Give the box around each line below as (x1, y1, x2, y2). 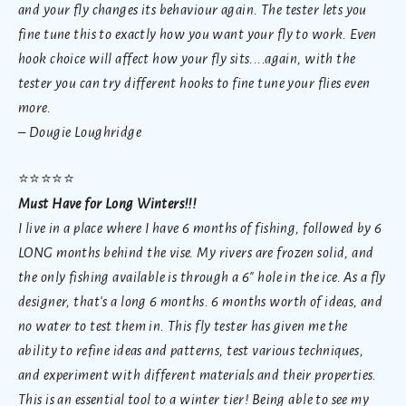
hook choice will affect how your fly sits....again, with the (18, 50, 356, 66)
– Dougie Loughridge (18, 123, 142, 140)
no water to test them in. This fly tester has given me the (18, 317, 348, 333)
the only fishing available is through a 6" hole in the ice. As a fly (18, 268, 386, 285)
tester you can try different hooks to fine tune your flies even (18, 74, 371, 91)
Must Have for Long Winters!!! (18, 195, 197, 211)
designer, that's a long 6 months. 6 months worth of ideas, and (18, 293, 383, 309)
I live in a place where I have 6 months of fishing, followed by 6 (18, 219, 382, 236)
